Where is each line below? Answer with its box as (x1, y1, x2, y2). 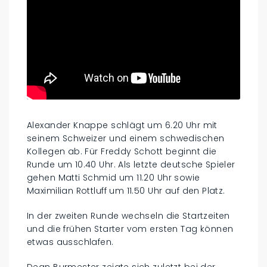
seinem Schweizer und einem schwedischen (27, 132, 225, 144)
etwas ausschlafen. (27, 235, 114, 248)
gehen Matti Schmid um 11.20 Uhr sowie (27, 171, 200, 184)
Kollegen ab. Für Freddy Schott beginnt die (27, 145, 217, 157)
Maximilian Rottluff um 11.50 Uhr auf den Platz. (27, 184, 225, 197)
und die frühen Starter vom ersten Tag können (27, 222, 234, 235)
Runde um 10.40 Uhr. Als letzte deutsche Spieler (27, 158, 235, 170)
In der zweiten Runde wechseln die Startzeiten (27, 209, 230, 222)
